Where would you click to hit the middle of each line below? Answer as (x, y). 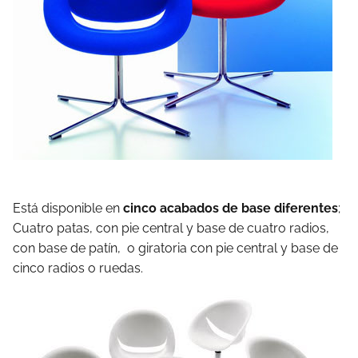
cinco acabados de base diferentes (231, 208)
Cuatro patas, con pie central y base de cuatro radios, (171, 228)
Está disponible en (68, 208)
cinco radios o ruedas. (78, 268)
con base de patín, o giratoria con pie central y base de (175, 248)
